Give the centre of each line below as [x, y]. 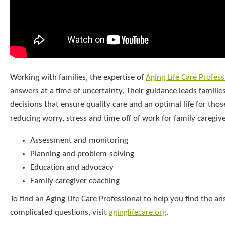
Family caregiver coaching [75, 181]
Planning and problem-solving [82, 154]
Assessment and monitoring [79, 140]
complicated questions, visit [60, 212]
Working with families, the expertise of [78, 77]
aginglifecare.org [138, 212]
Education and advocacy [72, 167]
